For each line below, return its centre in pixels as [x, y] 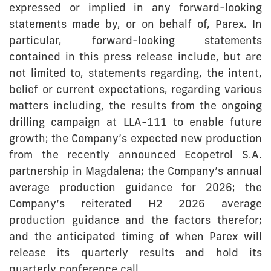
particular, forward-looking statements [135, 42]
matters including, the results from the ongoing [135, 107]
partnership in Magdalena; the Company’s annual [135, 172]
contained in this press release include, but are [135, 58]
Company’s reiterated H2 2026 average [135, 205]
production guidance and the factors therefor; [135, 221]
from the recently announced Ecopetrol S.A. [135, 156]
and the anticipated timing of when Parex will [135, 238]
